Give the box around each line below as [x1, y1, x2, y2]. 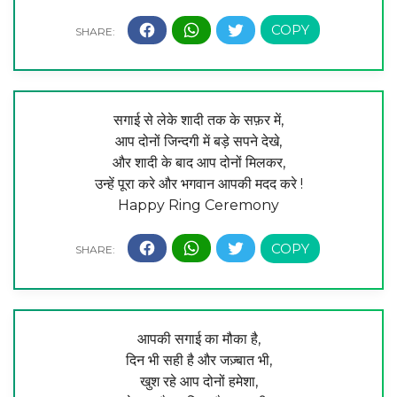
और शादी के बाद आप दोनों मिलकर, [112, 153, 285, 171]
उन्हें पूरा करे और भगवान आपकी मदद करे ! [94, 175, 303, 192]
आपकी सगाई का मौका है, [136, 330, 261, 347]
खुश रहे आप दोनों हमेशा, [139, 372, 258, 390]
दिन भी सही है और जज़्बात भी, [125, 351, 272, 369]
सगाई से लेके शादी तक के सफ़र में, [113, 111, 284, 128]
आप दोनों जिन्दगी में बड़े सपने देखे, [115, 132, 282, 150]
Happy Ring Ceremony [118, 196, 279, 214]
